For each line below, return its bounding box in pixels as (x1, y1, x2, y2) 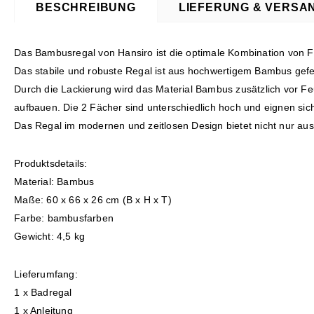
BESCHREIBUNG (36, 1, 136, 14)
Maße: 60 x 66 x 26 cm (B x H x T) (14, 194, 172, 206)
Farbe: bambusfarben (14, 212, 114, 224)
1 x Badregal (14, 287, 72, 299)
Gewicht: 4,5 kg (14, 231, 86, 243)
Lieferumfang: (14, 268, 78, 280)
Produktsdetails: (14, 158, 88, 170)
